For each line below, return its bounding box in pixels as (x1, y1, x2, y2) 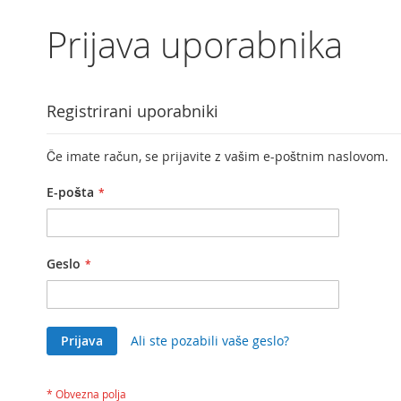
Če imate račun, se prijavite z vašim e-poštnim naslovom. (47, 147, 388, 165)
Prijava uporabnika (47, 20, 343, 69)
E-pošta (47, 183, 94, 200)
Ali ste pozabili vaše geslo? (131, 331, 289, 349)
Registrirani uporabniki (47, 99, 218, 122)
